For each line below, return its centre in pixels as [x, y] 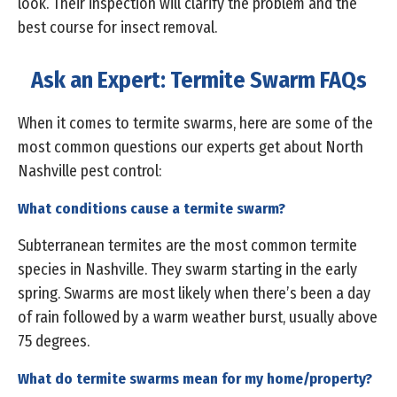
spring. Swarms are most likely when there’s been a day [194, 294]
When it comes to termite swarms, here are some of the [195, 124]
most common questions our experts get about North [191, 148]
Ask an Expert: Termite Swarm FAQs [198, 81]
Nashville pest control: [90, 171]
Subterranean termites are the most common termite [187, 246]
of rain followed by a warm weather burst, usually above [198, 318]
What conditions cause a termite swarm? [152, 209]
